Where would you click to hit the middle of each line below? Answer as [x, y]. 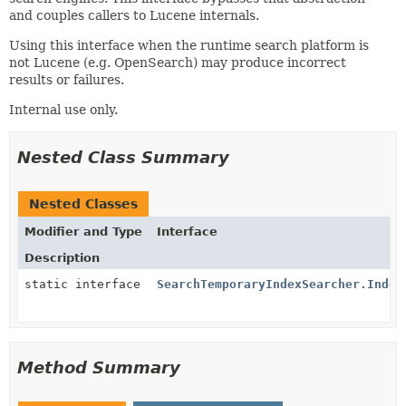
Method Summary [99, 367]
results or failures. [67, 79]
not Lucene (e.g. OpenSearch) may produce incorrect [178, 62]
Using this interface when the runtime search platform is [189, 45]
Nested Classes [83, 203]
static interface [86, 284]
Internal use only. [63, 109]
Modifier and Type [83, 231]
